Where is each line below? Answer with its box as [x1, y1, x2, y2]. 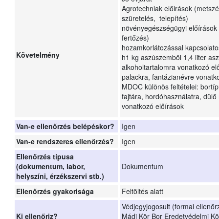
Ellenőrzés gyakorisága [16, 186, 94, 197]
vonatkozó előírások [122, 101, 184, 111]
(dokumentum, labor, [16, 161, 85, 172]
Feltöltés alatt [122, 186, 163, 197]
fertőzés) [122, 33, 151, 43]
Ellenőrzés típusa [16, 152, 74, 162]
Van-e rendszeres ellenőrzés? [16, 136, 114, 147]
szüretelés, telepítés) [122, 13, 188, 23]
